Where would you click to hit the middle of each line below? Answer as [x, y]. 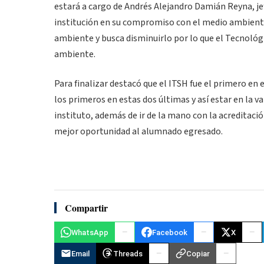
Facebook [170, 232]
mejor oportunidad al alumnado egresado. [138, 131]
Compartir [86, 208]
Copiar [198, 253]
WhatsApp [90, 232]
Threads [128, 253]
